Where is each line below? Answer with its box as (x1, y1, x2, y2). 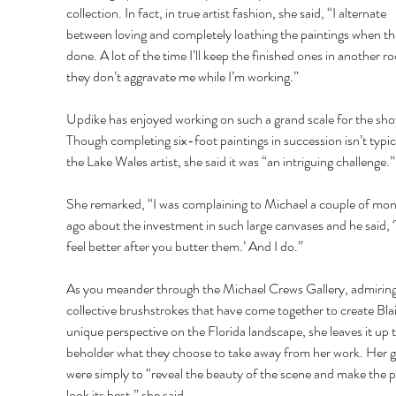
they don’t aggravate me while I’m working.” (65, 66, 301, 88)
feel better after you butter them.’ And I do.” (65, 236, 306, 257)
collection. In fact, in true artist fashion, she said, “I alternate (65, 3, 389, 24)
